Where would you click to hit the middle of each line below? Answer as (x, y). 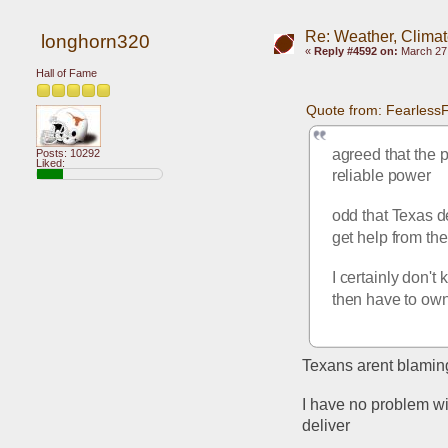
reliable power (381, 175)
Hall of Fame (66, 73)
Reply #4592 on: (355, 50)
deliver (326, 426)
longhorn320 (95, 42)
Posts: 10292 (68, 152)
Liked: (50, 162)
